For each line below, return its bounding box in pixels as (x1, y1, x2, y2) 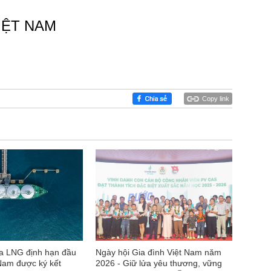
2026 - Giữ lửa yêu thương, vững (96, 258, 222, 268)
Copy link (202, 95, 229, 102)
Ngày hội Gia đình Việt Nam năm (96, 247, 221, 257)
